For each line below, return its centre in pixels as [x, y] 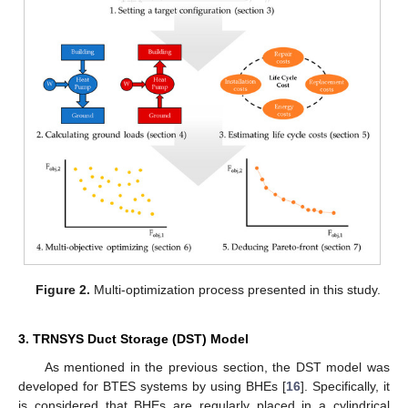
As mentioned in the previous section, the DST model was [217, 367]
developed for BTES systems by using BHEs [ [152, 387]
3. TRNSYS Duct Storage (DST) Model [133, 339]
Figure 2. [62, 290]
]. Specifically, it [345, 387]
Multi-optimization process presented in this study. [235, 290]
